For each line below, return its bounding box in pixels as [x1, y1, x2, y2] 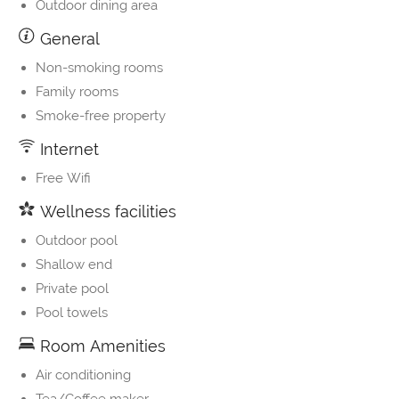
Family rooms [36, 84, 118, 101]
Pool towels [36, 305, 108, 322]
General [36, 29, 100, 49]
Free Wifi [36, 170, 91, 187]
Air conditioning [36, 367, 131, 384]
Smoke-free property [36, 108, 166, 125]
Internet [36, 140, 99, 159]
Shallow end [36, 256, 112, 273]
